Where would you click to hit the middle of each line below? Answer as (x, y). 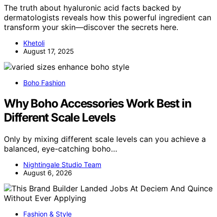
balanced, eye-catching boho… (61, 149)
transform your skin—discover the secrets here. (91, 27)
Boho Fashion (44, 83)
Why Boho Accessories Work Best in (98, 104)
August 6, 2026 (48, 173)
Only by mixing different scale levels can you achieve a (105, 139)
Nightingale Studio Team (62, 165)
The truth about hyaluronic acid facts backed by (93, 8)
